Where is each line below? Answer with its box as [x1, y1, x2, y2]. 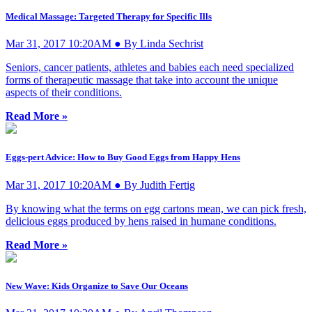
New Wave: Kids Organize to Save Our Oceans [6, 280, 188, 291]
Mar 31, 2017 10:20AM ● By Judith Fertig [6, 178, 195, 191]
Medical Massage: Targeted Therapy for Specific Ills [6, 11, 212, 22]
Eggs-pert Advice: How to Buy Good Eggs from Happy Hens [6, 152, 240, 163]
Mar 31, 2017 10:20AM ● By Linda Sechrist [6, 38, 203, 50]
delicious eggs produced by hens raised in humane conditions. [6, 214, 276, 227]
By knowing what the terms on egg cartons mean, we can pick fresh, [6, 202, 306, 214]
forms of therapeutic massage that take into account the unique [6, 74, 278, 86]
